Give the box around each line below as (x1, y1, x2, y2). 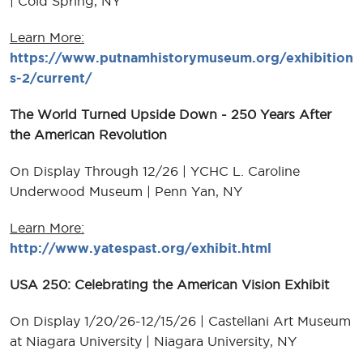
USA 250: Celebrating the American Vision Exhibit (10, 276, 329, 292)
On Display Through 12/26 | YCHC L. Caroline (10, 163, 300, 178)
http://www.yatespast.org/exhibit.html (10, 240, 271, 255)
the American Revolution (10, 126, 167, 142)
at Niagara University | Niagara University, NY (10, 333, 297, 348)
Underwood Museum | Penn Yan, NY (10, 183, 242, 199)
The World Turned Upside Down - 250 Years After (10, 106, 331, 122)
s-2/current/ (10, 70, 92, 85)
